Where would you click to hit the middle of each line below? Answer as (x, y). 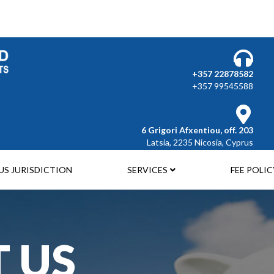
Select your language (187, 9)
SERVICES (147, 170)
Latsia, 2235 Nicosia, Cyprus (200, 142)
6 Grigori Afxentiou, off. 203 (197, 130)
